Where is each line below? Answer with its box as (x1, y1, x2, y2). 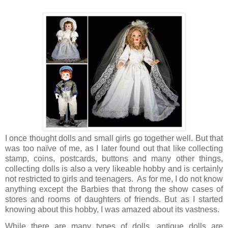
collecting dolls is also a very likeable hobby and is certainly (5, 164, 223, 173)
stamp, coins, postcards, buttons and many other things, (5, 154, 223, 163)
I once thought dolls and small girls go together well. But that (5, 133, 223, 142)
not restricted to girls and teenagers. (5, 174, 133, 183)
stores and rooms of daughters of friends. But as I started (5, 194, 223, 204)
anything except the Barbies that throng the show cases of (5, 184, 223, 193)
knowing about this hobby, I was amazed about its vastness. (5, 205, 219, 214)
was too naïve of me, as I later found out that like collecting (5, 144, 223, 153)
